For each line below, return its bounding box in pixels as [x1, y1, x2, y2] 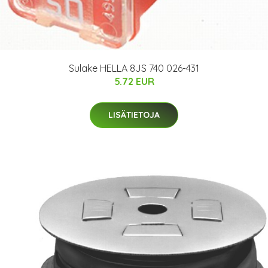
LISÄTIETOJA [108, 109, 160, 121]
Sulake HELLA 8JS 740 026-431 [69, 62, 199, 75]
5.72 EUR [114, 75, 154, 88]
